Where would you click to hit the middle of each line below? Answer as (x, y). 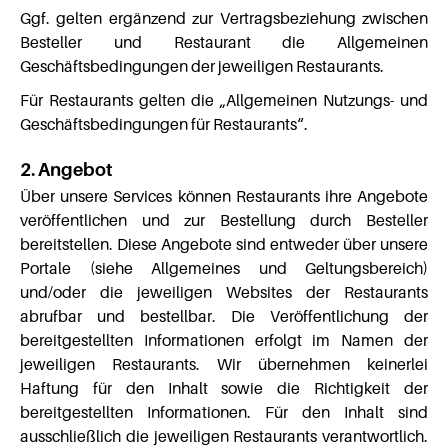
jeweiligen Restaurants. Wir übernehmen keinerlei (224, 364)
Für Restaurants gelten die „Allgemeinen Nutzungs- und (224, 100)
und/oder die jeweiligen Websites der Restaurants (224, 292)
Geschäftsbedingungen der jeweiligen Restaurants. (202, 66)
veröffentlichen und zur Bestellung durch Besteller (224, 220)
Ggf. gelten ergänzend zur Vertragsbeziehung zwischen (224, 18)
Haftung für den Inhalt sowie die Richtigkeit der (224, 388)
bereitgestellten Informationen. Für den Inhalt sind (224, 412)
